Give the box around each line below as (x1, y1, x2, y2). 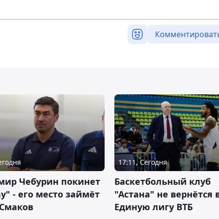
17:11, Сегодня (118, 157, 167, 167)
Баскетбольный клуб (114, 175, 211, 188)
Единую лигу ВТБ (114, 201, 193, 213)
